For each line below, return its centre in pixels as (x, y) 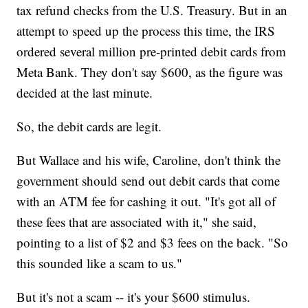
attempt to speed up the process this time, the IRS (146, 31)
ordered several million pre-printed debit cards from (152, 52)
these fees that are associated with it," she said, (137, 222)
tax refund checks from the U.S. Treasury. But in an (152, 10)
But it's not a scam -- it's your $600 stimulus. (134, 297)
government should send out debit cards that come (148, 181)
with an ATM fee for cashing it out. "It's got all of (146, 201)
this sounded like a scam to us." (100, 263)
